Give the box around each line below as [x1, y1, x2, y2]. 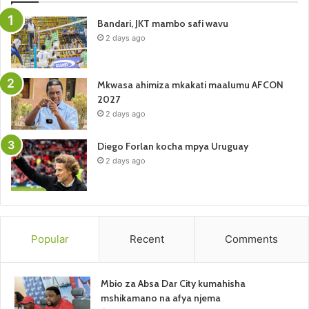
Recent [129, 232, 164, 246]
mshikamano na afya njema [101, 291, 221, 304]
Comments [225, 232, 279, 246]
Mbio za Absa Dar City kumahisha [101, 277, 246, 290]
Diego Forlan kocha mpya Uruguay [97, 139, 248, 152]
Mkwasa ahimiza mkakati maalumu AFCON [97, 78, 283, 91]
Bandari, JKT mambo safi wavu [97, 17, 228, 30]
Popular [30, 232, 69, 246]
